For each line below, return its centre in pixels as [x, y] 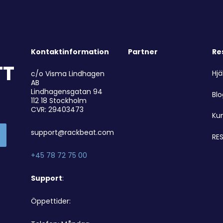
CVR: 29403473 [57, 109]
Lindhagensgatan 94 [66, 91]
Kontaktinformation [70, 52]
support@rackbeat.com [72, 132]
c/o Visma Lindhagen [67, 73]
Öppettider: [51, 201]
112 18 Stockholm [58, 100]
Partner [143, 52]
